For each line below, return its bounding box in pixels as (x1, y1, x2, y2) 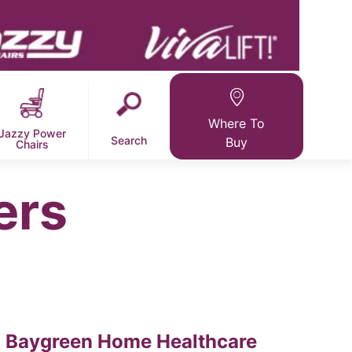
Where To (208, 115, 265, 132)
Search (111, 133, 148, 147)
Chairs (15, 137, 49, 152)
